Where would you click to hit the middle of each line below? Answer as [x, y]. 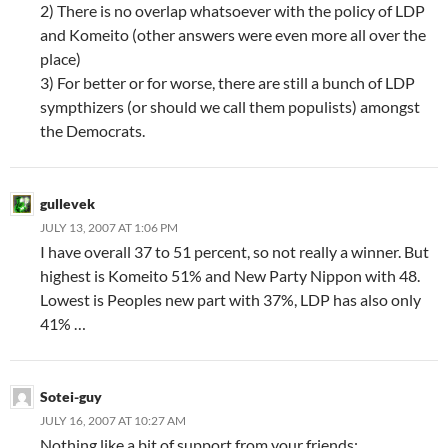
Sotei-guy [71, 396]
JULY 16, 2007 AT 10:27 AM [113, 420]
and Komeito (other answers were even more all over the [233, 34]
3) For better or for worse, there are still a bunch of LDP [227, 82]
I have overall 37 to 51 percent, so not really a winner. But [234, 251]
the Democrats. [92, 130]
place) [60, 58]
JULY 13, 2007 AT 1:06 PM [109, 227]
